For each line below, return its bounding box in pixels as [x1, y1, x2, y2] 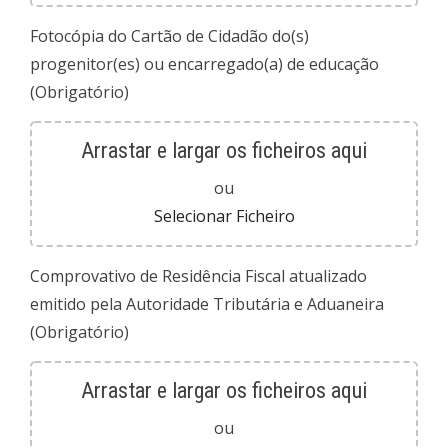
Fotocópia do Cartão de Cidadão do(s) [30, 25, 309, 47]
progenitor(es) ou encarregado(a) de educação [30, 53, 379, 75]
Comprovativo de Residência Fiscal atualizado [30, 265, 367, 287]
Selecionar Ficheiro [153, 205, 295, 227]
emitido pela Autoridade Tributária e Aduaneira [30, 293, 384, 315]
